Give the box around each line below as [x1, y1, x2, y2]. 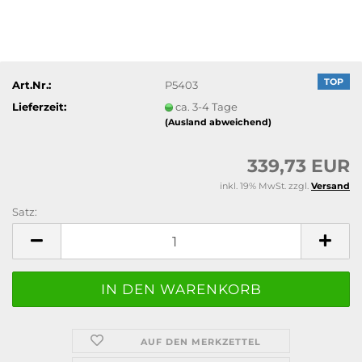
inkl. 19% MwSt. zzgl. [220, 180, 311, 192]
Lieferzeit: [12, 99, 66, 113]
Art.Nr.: [12, 78, 51, 91]
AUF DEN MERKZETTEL [141, 336, 262, 347]
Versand [311, 180, 350, 192]
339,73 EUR [247, 155, 350, 177]
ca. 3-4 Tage [175, 99, 238, 113]
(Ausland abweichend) [165, 116, 272, 128]
